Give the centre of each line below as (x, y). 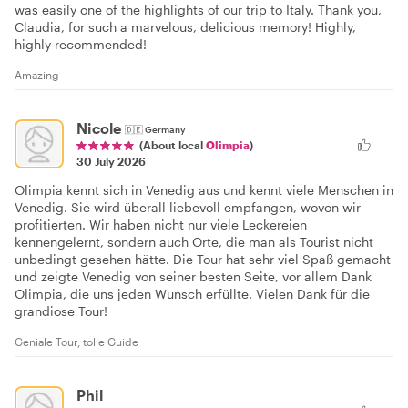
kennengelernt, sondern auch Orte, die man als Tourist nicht (194, 242)
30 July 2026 (111, 162)
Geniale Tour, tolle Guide (76, 342)
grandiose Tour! (61, 311)
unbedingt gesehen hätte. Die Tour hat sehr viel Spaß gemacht (203, 260)
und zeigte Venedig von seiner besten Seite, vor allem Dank (193, 277)
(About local (173, 145)
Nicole (99, 127)
